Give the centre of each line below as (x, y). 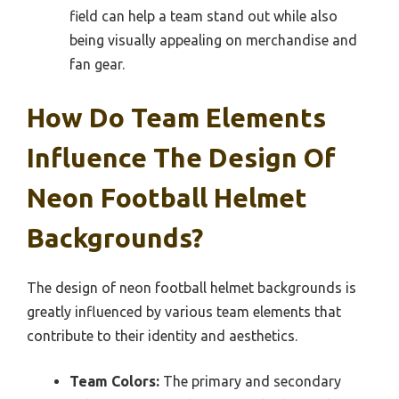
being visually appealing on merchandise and (213, 40)
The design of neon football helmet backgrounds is (191, 287)
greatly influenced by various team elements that (184, 311)
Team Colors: (114, 381)
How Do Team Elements (176, 117)
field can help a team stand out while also (204, 16)
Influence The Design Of (181, 157)
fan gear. (97, 64)
